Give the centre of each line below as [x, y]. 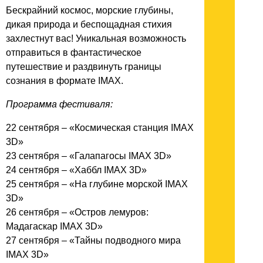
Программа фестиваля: [59, 104]
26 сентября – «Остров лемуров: [77, 212]
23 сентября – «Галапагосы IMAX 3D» [90, 156]
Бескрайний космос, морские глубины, [90, 10]
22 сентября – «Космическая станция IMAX [100, 127]
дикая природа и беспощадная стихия [89, 24]
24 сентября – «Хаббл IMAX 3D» [77, 170]
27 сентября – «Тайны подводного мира [93, 240]
